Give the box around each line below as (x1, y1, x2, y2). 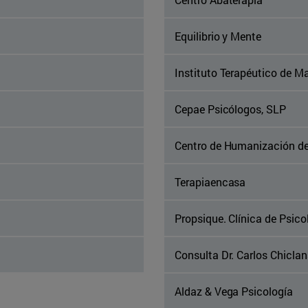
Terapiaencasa (175, 175, 246, 190)
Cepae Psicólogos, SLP (175, 102, 286, 117)
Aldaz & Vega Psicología (175, 284, 293, 299)
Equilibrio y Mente (175, 29, 262, 44)
